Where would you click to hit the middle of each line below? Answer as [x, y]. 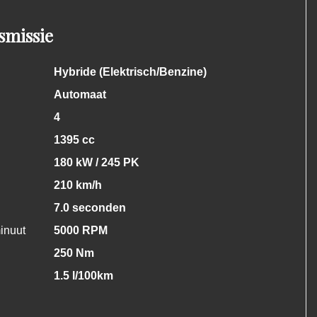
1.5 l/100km [83, 276]
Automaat [80, 94]
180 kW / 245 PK [96, 162]
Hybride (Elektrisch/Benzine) [130, 72]
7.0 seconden [90, 208]
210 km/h [77, 185]
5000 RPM [80, 230]
